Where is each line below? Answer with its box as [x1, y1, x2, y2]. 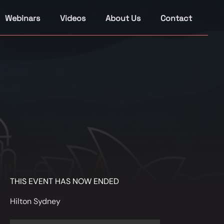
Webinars [5, 13, 40, 23]
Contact [160, 13, 192, 23]
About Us [105, 13, 140, 23]
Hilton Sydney [10, 196, 60, 206]
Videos [60, 13, 85, 23]
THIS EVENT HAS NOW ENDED [10, 176, 119, 186]
